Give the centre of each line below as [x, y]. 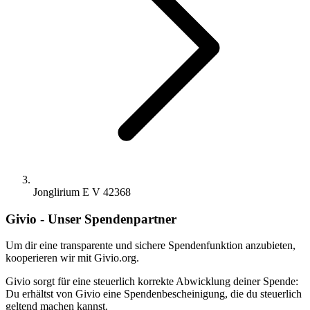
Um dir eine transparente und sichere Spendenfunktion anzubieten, [151, 246]
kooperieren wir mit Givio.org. [72, 258]
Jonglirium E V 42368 [82, 192]
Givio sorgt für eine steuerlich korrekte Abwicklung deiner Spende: [152, 282]
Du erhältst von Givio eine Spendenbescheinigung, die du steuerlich [154, 294]
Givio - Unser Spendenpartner [91, 219]
